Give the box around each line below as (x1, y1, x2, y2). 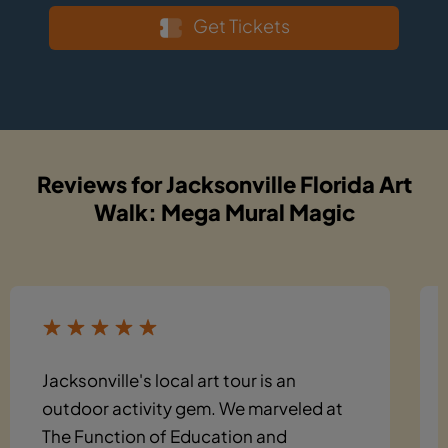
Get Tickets (192, 13, 290, 37)
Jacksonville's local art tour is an (42, 368, 296, 391)
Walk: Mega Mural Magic (93, 197, 355, 226)
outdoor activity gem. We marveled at (42, 396, 343, 419)
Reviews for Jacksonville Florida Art (36, 169, 412, 198)
